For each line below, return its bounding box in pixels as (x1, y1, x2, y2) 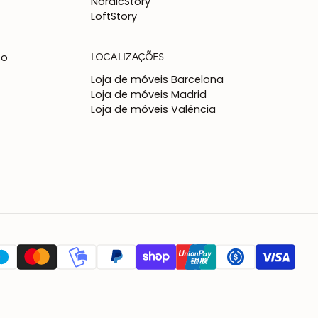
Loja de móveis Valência (91, 102, 216, 117)
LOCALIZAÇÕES (91, 50, 164, 63)
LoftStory (91, 9, 137, 24)
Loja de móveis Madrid (91, 87, 207, 102)
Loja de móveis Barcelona (91, 72, 224, 87)
